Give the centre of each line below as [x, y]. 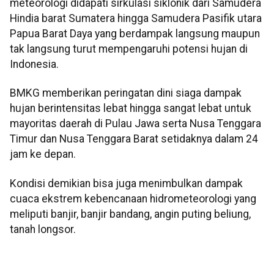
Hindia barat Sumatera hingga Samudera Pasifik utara [136, 19]
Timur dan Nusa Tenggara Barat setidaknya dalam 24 [134, 139]
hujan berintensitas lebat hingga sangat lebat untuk [131, 109]
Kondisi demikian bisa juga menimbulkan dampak [126, 183]
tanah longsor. [43, 229]
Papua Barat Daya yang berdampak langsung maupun [135, 34]
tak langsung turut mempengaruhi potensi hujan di [129, 49]
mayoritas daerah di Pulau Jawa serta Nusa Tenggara [135, 124]
